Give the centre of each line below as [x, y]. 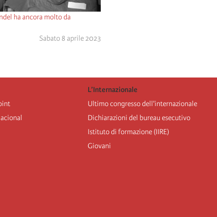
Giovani [99, 146]
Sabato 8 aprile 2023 [70, 39]
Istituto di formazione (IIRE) [128, 132]
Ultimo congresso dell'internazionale [142, 104]
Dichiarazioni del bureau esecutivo [139, 118]
